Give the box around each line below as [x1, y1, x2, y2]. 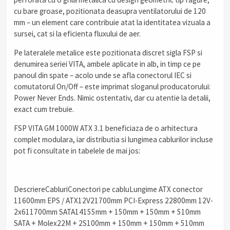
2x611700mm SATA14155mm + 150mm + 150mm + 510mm [14, 206, 201, 217]
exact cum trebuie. [14, 104, 74, 114]
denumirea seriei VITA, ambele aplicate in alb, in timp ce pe [14, 59, 201, 69]
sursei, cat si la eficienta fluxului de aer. [14, 28, 141, 39]
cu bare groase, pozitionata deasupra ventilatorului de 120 [14, 6, 206, 16]
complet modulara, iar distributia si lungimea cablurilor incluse [14, 135, 213, 145]
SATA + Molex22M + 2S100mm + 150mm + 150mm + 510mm [14, 218, 204, 228]
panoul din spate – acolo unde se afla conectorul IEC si [14, 70, 191, 80]
